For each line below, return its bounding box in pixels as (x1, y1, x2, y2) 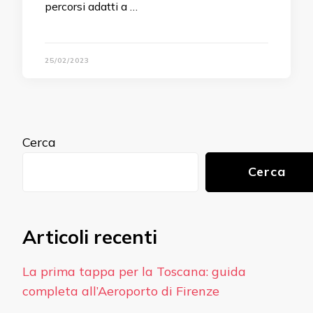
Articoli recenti (22, 225, 157, 249)
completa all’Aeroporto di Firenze (22, 283, 219, 300)
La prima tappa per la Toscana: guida (22, 263, 246, 280)
